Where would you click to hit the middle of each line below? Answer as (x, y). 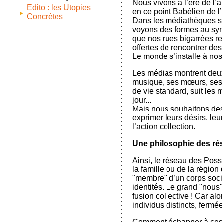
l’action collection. (164, 127)
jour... (142, 100)
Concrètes (45, 17)
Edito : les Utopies (59, 8)
